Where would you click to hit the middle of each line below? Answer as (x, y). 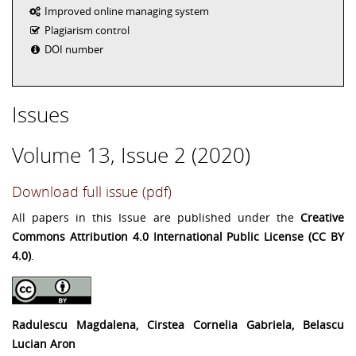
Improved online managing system (125, 12)
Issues (41, 115)
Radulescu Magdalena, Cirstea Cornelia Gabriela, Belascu (178, 325)
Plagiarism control (85, 31)
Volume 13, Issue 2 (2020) (131, 156)
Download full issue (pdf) (92, 192)
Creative (322, 218)
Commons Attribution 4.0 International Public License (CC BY (178, 237)
